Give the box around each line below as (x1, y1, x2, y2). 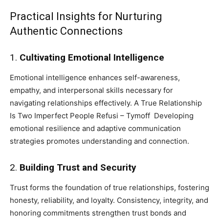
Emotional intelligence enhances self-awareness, (10, 72, 180, 82)
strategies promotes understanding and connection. (10, 136, 189, 146)
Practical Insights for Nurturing (10, 10, 162, 22)
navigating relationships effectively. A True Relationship (10, 98, 202, 108)
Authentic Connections (10, 24, 123, 37)
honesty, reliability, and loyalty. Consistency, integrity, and (10, 195, 208, 205)
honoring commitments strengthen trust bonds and (10, 208, 186, 218)
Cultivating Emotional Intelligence (20, 51, 164, 63)
